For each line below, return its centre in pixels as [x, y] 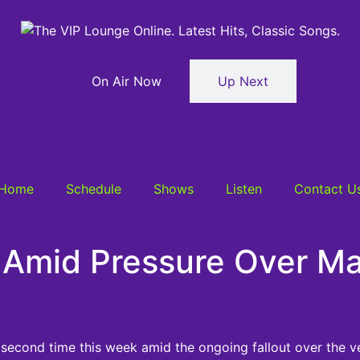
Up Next [243, 81]
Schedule [93, 188]
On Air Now [127, 81]
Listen [243, 188]
